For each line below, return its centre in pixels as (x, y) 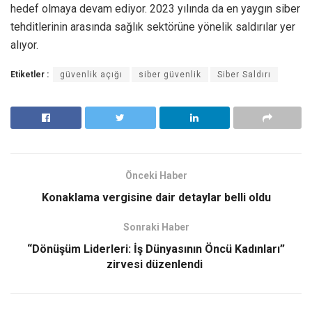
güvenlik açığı (91, 74)
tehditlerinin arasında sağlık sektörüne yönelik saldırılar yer (153, 26)
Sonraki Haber (156, 227)
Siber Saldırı (244, 74)
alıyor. (24, 45)
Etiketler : (30, 74)
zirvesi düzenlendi (156, 264)
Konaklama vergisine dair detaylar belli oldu (156, 197)
